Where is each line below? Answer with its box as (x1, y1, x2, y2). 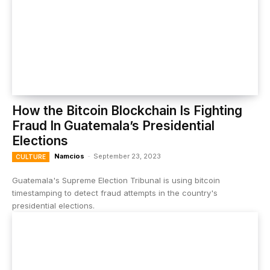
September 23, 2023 (93, 152, 161, 160)
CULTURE (16, 153, 46, 160)
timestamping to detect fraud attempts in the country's (12, 188, 218, 198)
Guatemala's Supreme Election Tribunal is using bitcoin (12, 175, 220, 185)
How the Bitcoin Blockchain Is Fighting (12, 103, 242, 118)
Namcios (54, 152, 84, 160)
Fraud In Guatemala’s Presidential (12, 118, 215, 133)
